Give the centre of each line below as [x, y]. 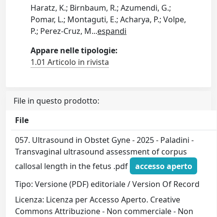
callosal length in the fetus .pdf [73, 166]
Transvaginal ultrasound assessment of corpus [101, 152]
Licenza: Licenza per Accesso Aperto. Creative [98, 200]
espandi [112, 31]
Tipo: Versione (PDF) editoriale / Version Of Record [108, 184]
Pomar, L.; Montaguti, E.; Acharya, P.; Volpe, [108, 19]
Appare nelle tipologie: [74, 50]
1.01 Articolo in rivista [70, 62]
